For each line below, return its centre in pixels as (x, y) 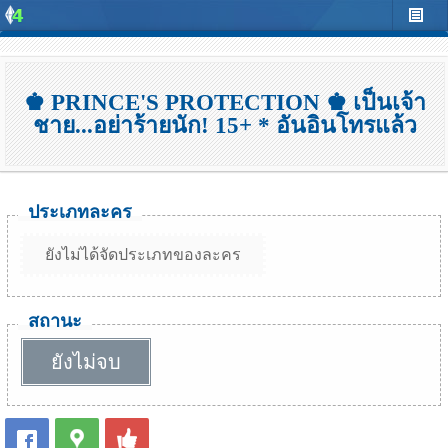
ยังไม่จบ (86, 362)
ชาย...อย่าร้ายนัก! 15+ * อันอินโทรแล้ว (225, 125)
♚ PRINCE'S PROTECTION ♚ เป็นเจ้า (225, 102)
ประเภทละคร (80, 212)
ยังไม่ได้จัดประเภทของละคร (143, 254)
